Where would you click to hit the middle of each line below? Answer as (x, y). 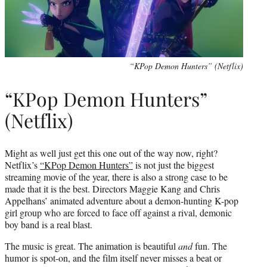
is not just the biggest (173, 164)
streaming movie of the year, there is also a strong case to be (116, 176)
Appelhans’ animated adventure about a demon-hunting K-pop (122, 200)
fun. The (210, 246)
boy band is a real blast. (49, 224)
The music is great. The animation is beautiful (91, 246)
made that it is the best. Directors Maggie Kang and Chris (112, 188)
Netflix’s (22, 164)
